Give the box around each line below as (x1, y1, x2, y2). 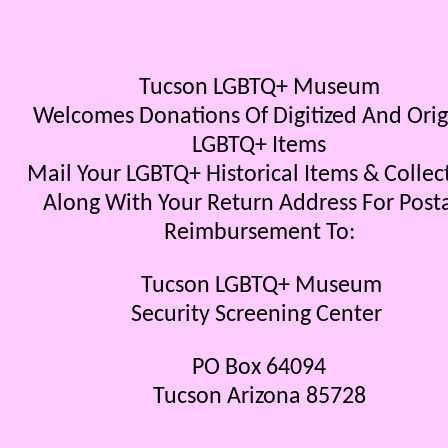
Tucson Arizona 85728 (152, 385, 366, 409)
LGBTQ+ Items (192, 134, 326, 158)
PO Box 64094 (192, 356, 326, 380)
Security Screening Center (131, 303, 387, 327)
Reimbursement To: (163, 221, 355, 245)
